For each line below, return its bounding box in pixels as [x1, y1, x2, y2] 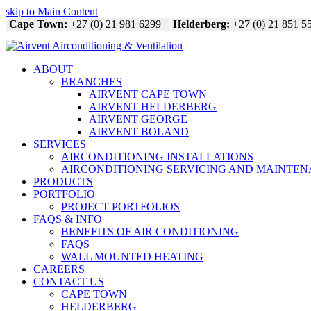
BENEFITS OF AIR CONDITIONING [61, 226, 239, 237]
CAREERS [33, 263, 85, 275]
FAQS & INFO [33, 213, 102, 225]
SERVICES [33, 138, 86, 150]
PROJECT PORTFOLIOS [61, 201, 180, 212]
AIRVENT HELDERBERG [89, 101, 217, 112]
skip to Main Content [6, 6, 98, 17]
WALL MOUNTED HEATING [61, 251, 203, 262]
